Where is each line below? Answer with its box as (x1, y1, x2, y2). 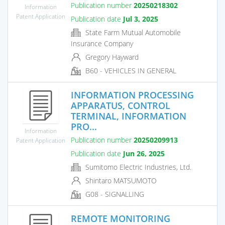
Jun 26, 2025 (123, 148, 165, 158)
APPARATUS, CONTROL (71, 99, 170, 111)
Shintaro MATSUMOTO (83, 176, 157, 186)
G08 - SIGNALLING (83, 189, 144, 199)
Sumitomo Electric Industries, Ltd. (83, 162, 191, 172)
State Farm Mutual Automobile (83, 27, 181, 37)
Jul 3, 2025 (123, 14, 158, 24)
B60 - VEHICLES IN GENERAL (83, 66, 176, 76)
